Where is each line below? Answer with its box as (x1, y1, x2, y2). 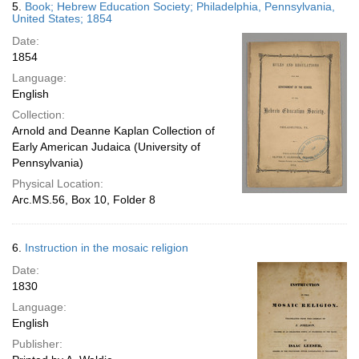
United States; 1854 (12, 12, 112, 25)
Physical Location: (12, 177, 103, 190)
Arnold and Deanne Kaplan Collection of (12, 124, 215, 137)
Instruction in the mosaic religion (25, 241, 188, 254)
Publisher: (12, 337, 63, 350)
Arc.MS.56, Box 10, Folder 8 (12, 193, 155, 206)
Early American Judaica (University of (12, 140, 200, 153)
